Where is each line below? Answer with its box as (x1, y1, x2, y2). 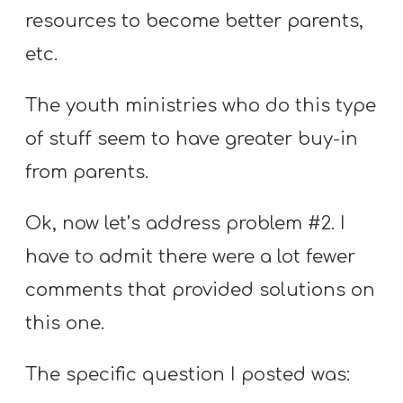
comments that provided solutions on (25, 280, 376, 301)
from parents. (25, 161, 149, 183)
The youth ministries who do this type (25, 94, 377, 116)
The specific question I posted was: (25, 364, 351, 386)
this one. (25, 313, 105, 335)
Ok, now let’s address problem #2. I (25, 213, 346, 235)
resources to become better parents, (25, 10, 364, 31)
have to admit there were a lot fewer (25, 246, 356, 268)
